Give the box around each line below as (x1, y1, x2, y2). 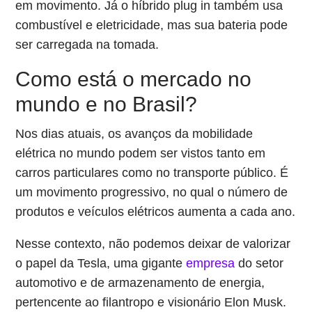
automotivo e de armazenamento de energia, (15, 276, 265, 290)
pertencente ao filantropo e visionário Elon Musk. (15, 295, 287, 309)
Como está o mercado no (15, 68, 252, 91)
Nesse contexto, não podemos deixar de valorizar (15, 237, 291, 251)
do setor (235, 256, 284, 270)
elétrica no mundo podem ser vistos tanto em (15, 146, 266, 160)
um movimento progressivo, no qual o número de (15, 185, 288, 199)
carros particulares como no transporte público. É (15, 166, 289, 180)
